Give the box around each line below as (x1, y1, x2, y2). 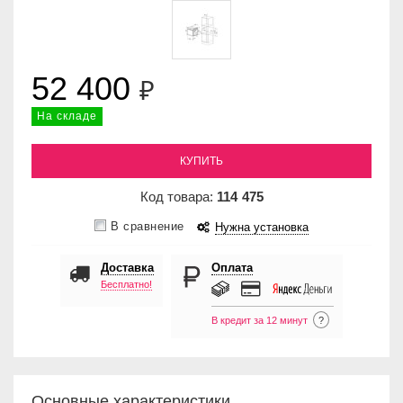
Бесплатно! (101, 279, 152, 291)
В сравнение (111, 220, 184, 234)
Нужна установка (214, 221, 309, 235)
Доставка (101, 262, 154, 275)
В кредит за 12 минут (211, 315, 308, 327)
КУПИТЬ (180, 155, 223, 168)
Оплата (211, 262, 253, 275)
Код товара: (139, 189, 217, 205)
